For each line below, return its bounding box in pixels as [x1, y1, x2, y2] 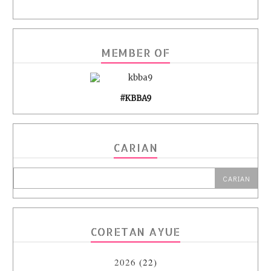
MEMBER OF [100, 45, 171, 60]
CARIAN [113, 140, 158, 155]
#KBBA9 [120, 93, 151, 104]
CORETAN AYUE [90, 224, 181, 239]
